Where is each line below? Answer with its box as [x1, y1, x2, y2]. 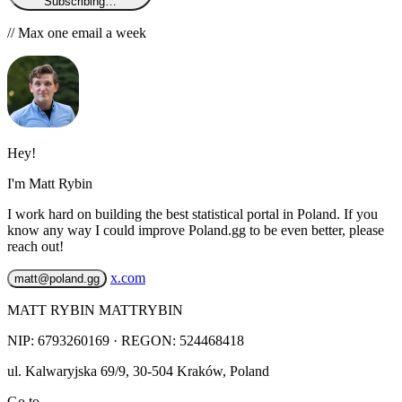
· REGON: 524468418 [109, 332, 244, 348]
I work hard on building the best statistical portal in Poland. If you [7, 205, 378, 222]
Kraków [177, 363, 223, 379]
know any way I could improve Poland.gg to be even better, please [7, 222, 384, 238]
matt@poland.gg [14, 271, 100, 285]
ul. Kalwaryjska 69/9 [7, 363, 126, 379]
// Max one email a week [7, 24, 146, 40]
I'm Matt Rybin [7, 175, 92, 191]
